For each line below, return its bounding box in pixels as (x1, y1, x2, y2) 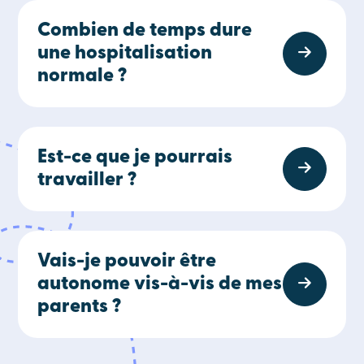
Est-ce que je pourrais (37, 148, 233, 167)
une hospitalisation (37, 44, 213, 63)
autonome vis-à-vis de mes (37, 275, 283, 294)
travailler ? (37, 171, 137, 190)
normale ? (37, 67, 128, 86)
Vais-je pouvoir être (37, 252, 217, 271)
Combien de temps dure (37, 21, 253, 41)
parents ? (37, 297, 122, 317)
